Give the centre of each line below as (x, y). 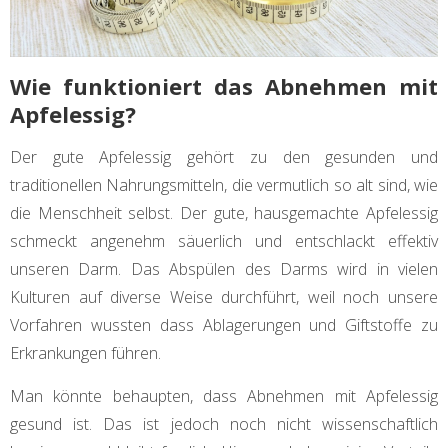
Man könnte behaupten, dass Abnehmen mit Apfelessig (224, 396)
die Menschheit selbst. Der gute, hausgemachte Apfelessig (224, 213)
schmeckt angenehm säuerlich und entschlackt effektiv (224, 241)
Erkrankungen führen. (85, 353)
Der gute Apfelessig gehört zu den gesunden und (224, 157)
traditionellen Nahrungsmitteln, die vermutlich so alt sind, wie (224, 185)
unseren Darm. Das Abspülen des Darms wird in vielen (224, 269)
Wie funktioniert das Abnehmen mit (224, 86)
